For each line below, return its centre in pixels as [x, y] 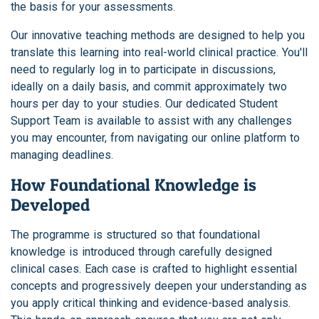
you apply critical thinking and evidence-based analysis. [151, 303]
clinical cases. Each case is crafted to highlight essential [154, 269]
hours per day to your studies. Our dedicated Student [144, 104]
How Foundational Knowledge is [134, 185]
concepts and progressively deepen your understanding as [159, 286]
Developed [50, 205]
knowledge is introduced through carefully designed [141, 252]
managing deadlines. [62, 155]
